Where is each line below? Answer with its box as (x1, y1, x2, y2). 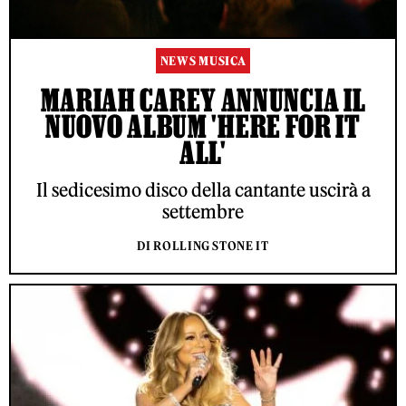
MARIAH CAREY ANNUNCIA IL (40, 82, 366, 118)
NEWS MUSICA (159, 53, 246, 70)
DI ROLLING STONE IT (137, 238, 269, 255)
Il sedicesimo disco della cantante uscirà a (35, 179, 371, 202)
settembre (162, 200, 244, 224)
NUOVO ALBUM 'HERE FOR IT (45, 109, 361, 144)
